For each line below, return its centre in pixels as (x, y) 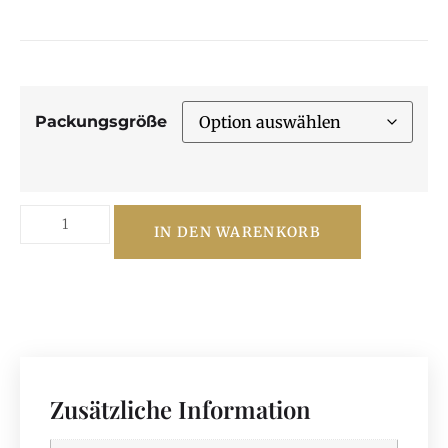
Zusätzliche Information (180, 408)
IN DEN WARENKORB (237, 231)
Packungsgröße (101, 122)
